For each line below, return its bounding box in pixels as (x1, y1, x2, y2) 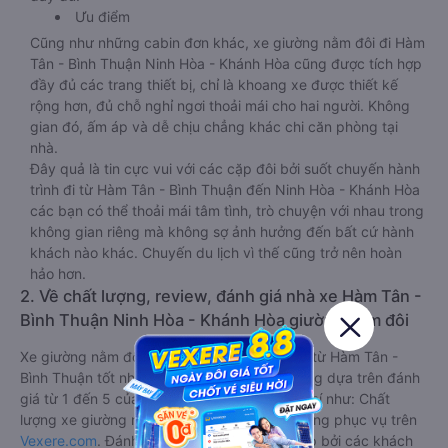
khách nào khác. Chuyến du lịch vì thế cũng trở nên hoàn (30, 244, 402, 261)
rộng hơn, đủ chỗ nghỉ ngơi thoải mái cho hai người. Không (30, 97, 410, 114)
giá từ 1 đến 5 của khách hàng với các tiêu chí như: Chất (20, 390, 390, 407)
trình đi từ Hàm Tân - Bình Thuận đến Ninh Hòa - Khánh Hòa (30, 181, 420, 198)
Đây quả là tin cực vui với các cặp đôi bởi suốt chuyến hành (30, 160, 420, 177)
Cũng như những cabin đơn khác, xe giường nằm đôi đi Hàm (30, 34, 425, 51)
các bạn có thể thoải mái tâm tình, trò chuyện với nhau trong (30, 202, 424, 219)
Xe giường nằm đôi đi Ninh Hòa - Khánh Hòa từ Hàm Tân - (20, 348, 398, 365)
